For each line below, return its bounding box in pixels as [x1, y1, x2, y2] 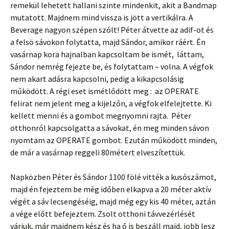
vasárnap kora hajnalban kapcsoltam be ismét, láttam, [10, 49, 204, 60]
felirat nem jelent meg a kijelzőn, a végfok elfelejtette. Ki [10, 98, 212, 109]
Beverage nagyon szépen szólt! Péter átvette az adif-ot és [10, 25, 214, 35]
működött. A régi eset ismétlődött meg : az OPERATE [10, 86, 199, 97]
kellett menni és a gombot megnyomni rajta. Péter [10, 110, 191, 121]
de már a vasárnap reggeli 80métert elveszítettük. [10, 147, 185, 158]
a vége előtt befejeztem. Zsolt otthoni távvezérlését [10, 209, 195, 219]
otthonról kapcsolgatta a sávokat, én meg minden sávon [10, 123, 209, 133]
